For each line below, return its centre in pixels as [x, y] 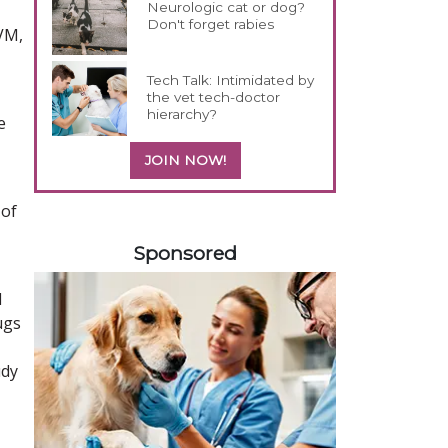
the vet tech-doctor [214, 96]
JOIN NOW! [185, 159]
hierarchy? [182, 113]
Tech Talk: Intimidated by [231, 79]
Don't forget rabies [211, 23]
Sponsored [185, 252]
